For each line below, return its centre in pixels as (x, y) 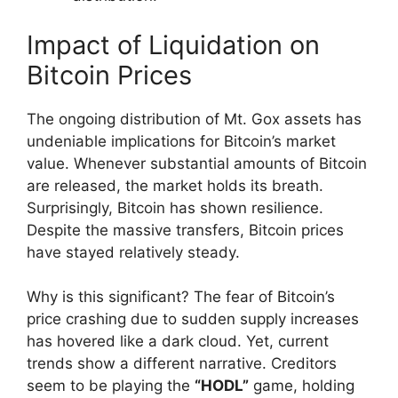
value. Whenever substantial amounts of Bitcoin (197, 163)
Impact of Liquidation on (173, 44)
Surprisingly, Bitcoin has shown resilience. (175, 207)
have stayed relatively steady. (133, 252)
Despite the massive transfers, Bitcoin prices (185, 230)
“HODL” (222, 386)
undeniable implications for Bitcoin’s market (181, 141)
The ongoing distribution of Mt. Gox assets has (194, 119)
